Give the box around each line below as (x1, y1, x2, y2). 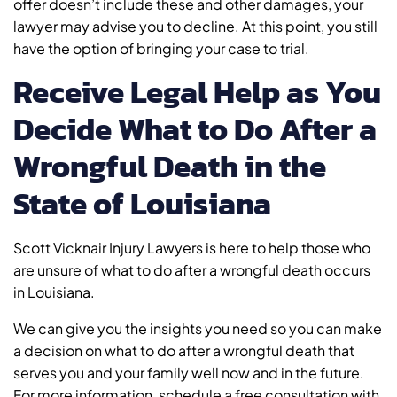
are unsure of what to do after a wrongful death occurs (13, 261, 370, 280)
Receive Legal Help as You (13, 68, 381, 116)
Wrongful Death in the (13, 143, 326, 191)
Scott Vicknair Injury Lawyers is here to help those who (13, 238, 370, 258)
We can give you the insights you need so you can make (13, 319, 382, 339)
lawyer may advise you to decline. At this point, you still (13, 17, 378, 36)
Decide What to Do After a (13, 105, 377, 153)
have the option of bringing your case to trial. (13, 39, 309, 58)
